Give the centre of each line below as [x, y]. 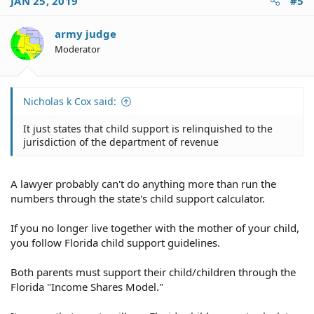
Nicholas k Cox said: [70, 101]
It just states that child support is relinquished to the [148, 129]
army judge [86, 33]
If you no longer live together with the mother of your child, [155, 227]
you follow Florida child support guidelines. [115, 242]
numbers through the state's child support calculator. [138, 198]
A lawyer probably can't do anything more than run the [143, 183]
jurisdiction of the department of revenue [121, 142]
